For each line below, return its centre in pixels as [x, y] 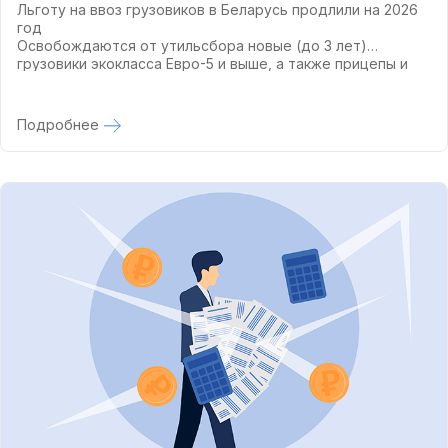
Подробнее [60, 124]
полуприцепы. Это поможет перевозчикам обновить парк [220, 81]
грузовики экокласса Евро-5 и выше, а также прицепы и [212, 63]
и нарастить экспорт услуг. [112, 99]
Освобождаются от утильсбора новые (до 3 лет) [192, 45]
